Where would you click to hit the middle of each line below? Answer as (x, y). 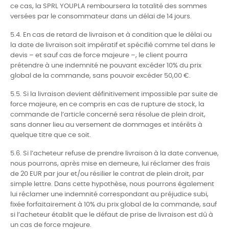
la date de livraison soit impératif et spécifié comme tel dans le (113, 45)
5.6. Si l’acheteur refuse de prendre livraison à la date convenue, (114, 154)
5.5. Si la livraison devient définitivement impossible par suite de (114, 94)
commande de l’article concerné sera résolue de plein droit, (108, 115)
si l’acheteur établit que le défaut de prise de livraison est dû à (112, 215)
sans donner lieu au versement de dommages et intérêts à (106, 125)
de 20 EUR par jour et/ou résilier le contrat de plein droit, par (107, 174)
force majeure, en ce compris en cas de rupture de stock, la (107, 105)
